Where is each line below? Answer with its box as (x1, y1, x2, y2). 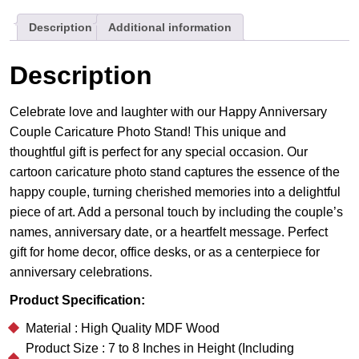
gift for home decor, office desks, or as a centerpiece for (10, 244, 320, 259)
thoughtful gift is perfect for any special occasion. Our (10, 144, 308, 159)
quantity (9, 22, 58, 36)
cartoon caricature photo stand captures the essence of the (10, 164, 340, 179)
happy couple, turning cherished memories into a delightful (10, 184, 341, 199)
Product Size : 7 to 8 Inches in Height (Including (26, 341, 294, 355)
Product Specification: (10, 292, 145, 307)
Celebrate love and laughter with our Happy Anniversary (10, 104, 327, 119)
